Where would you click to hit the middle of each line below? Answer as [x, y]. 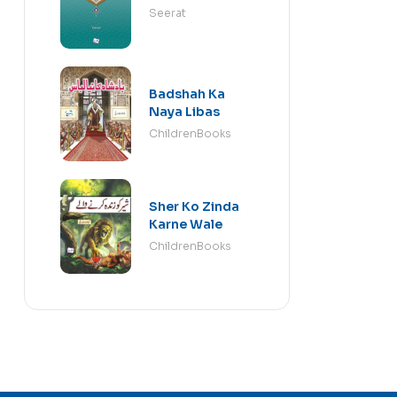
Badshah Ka [187, 94]
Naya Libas [184, 112]
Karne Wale [186, 224]
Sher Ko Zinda [194, 206]
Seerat [167, 12]
